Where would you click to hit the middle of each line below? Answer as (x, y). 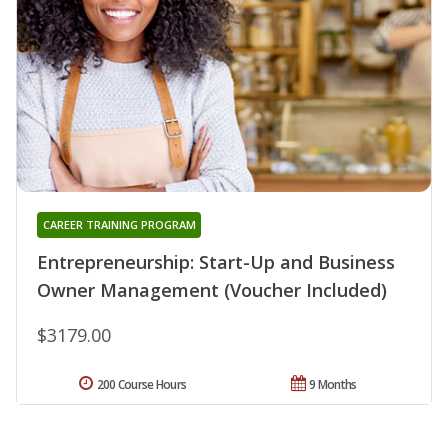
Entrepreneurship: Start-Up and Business (216, 261)
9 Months (333, 384)
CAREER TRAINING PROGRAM (119, 224)
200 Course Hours (141, 384)
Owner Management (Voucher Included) (212, 289)
